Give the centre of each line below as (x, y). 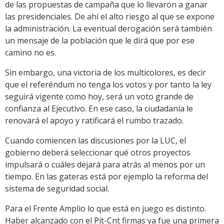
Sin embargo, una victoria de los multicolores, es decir (105, 72)
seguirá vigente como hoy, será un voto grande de (99, 96)
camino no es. (30, 52)
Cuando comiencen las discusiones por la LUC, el (95, 140)
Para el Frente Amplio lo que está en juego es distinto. (105, 208)
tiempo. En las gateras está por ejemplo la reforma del (106, 176)
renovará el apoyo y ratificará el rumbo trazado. (94, 120)
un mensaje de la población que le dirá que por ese (100, 40)
